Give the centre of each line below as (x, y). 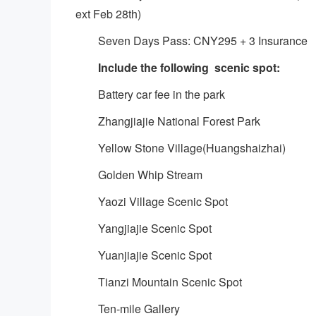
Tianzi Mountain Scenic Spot (170, 282)
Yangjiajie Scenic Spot (155, 228)
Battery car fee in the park (162, 94)
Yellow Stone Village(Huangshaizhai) (192, 148)
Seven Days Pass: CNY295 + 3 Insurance (203, 41)
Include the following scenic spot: (189, 67)
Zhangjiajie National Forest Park (179, 121)
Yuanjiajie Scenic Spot (155, 255)
